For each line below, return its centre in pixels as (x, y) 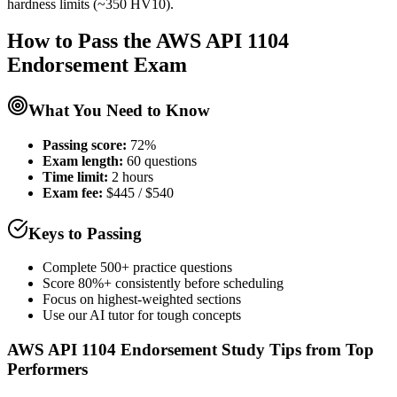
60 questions (162, 161)
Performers (47, 370)
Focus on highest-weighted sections (142, 300)
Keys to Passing (85, 233)
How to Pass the (82, 41)
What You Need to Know (119, 111)
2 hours (132, 177)
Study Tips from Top (296, 350)
